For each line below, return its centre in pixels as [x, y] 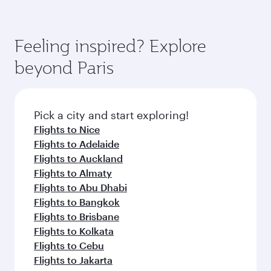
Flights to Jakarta [73, 260]
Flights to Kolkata [74, 231]
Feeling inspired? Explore [110, 46]
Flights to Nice [67, 129]
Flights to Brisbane [77, 216]
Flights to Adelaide [77, 144]
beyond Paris [64, 67]
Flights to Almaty [73, 173]
